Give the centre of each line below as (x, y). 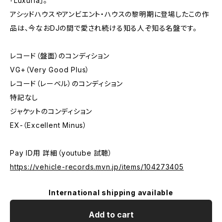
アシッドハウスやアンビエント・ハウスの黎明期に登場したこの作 (110, 14)
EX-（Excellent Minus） (49, 125)
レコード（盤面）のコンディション (60, 56)
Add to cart (111, 215)
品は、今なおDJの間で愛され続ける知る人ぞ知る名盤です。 (104, 28)
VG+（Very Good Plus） (50, 70)
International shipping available (111, 193)
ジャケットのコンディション (51, 111)
